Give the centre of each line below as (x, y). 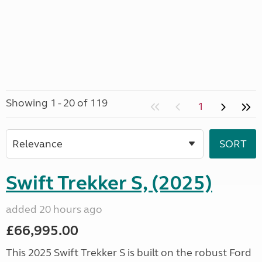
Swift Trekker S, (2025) (109, 183)
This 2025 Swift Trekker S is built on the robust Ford (129, 253)
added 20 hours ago (54, 209)
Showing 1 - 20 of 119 (57, 103)
